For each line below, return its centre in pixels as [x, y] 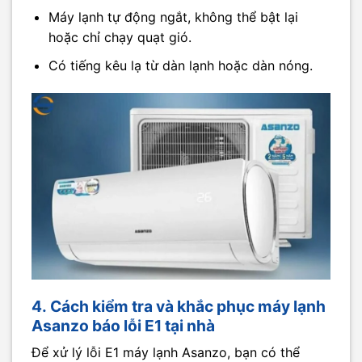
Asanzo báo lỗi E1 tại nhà [123, 325]
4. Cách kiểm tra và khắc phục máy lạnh [179, 306]
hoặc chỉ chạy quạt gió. [120, 38]
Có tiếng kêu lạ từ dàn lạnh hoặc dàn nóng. [180, 65]
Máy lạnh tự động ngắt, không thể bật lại [173, 17]
